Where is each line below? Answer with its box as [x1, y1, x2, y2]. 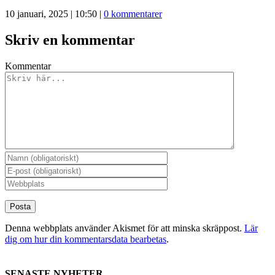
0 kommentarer [104, 9, 162, 20]
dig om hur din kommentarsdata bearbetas [5, 234, 166, 245]
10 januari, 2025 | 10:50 [5, 9, 97, 20]
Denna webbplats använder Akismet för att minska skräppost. [5, 223, 244, 234]
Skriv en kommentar [5, 32, 135, 48]
